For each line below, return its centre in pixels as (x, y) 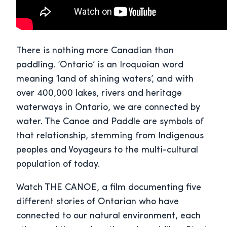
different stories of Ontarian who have (98, 202)
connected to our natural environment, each (108, 216)
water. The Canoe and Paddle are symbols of (110, 122)
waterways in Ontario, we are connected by (108, 108)
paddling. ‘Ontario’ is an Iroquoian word (100, 65)
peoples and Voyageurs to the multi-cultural (107, 150)
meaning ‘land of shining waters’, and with (105, 80)
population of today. (58, 165)
